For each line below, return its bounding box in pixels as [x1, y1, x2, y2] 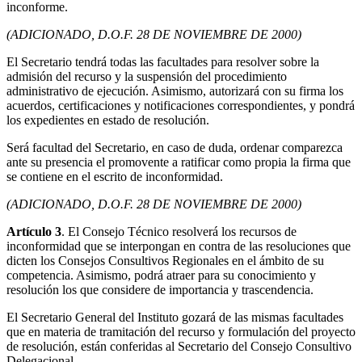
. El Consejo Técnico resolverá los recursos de [61, 225, 297, 239]
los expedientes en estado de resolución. [6, 113, 209, 128]
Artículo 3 [6, 225, 61, 239]
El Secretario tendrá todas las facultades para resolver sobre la [6, 55, 319, 69]
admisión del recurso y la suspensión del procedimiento [6, 69, 287, 84]
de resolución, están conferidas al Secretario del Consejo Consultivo [6, 339, 351, 354]
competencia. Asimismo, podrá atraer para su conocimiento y [6, 268, 316, 283]
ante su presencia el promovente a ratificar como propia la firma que [6, 155, 351, 170]
